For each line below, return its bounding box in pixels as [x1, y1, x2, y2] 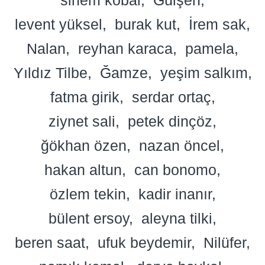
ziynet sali [49, 112, 115, 130]
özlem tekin [49, 185, 126, 202]
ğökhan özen [41, 137, 127, 154]
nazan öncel [139, 137, 220, 154]
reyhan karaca [78, 40, 173, 57]
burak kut [115, 15, 176, 33]
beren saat [15, 234, 85, 251]
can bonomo [134, 161, 216, 178]
